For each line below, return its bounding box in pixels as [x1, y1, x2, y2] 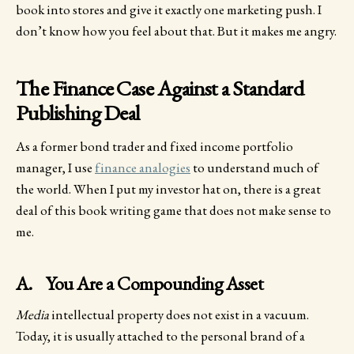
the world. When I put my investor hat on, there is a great [16, 179, 321, 198]
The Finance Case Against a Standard [16, 74, 303, 103]
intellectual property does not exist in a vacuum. [49, 306, 309, 324]
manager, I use [16, 158, 95, 176]
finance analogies [95, 158, 190, 176]
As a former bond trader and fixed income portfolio [16, 137, 293, 155]
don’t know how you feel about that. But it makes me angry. [16, 21, 337, 40]
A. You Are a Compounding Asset [16, 270, 264, 296]
